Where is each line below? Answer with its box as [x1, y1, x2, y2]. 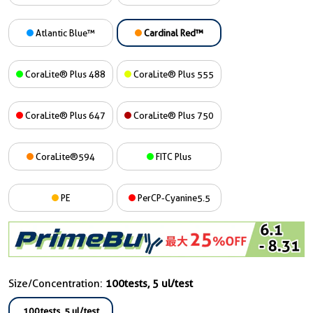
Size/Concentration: [8, 277, 105, 290]
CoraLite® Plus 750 [131, 110, 214, 121]
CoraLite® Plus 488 [23, 68, 105, 80]
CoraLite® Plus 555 [131, 68, 214, 80]
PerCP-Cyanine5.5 [135, 192, 210, 203]
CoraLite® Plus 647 [23, 110, 105, 121]
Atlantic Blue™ [34, 27, 95, 38]
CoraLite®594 [34, 151, 95, 162]
